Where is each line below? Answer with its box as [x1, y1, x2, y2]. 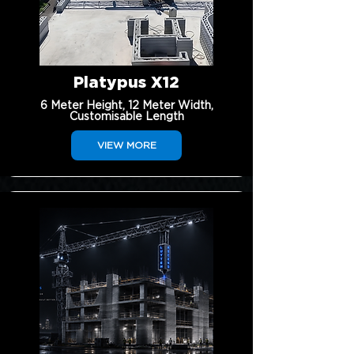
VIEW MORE [96, 141, 156, 150]
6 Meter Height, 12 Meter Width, [40, 100, 213, 111]
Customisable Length [69, 111, 184, 122]
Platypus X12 [73, 75, 179, 91]
